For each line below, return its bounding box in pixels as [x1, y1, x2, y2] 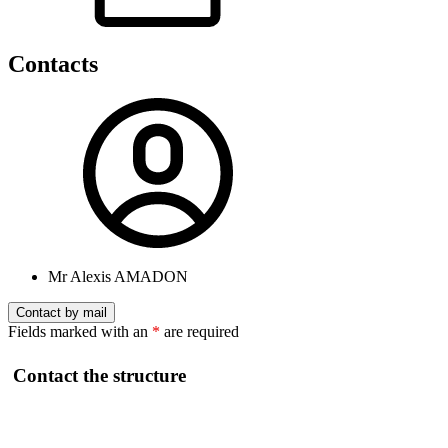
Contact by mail [16, 305, 107, 321]
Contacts [8, 51, 98, 78]
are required [160, 323, 239, 341]
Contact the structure [13, 364, 186, 386]
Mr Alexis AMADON [48, 268, 188, 286]
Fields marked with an [8, 323, 152, 341]
